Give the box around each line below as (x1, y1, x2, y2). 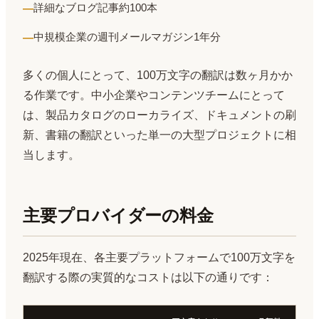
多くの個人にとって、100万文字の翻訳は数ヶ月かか (23, 69, 293, 82)
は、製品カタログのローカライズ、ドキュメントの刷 (23, 109, 296, 122)
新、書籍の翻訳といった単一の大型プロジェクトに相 (23, 129, 296, 142)
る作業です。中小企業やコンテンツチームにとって (23, 89, 285, 102)
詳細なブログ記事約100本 (33, 1, 157, 14)
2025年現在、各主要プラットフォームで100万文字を (23, 251, 296, 264)
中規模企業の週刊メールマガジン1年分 (33, 30, 221, 43)
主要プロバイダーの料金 (23, 202, 214, 228)
